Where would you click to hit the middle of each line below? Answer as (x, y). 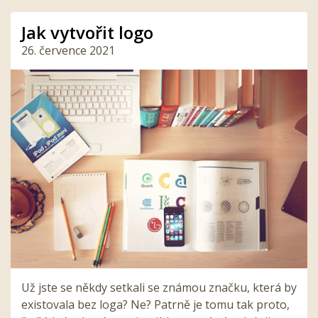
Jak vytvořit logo (87, 33)
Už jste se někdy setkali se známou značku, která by (159, 288)
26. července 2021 (68, 51)
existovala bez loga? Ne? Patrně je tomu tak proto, (155, 305)
